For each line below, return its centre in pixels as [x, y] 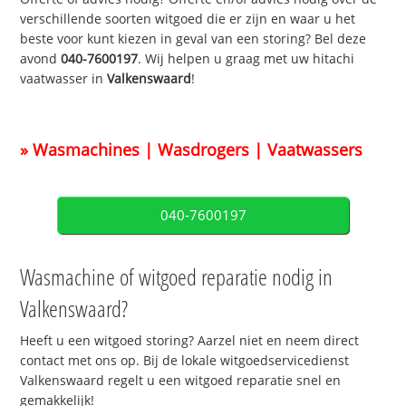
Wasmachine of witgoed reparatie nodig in [177, 276]
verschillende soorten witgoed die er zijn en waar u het [188, 19]
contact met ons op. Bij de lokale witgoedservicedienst [185, 360]
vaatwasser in [64, 79]
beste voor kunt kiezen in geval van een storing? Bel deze [193, 39]
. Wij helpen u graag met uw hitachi [246, 59]
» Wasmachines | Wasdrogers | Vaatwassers [192, 149]
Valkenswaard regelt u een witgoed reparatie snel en [181, 380]
